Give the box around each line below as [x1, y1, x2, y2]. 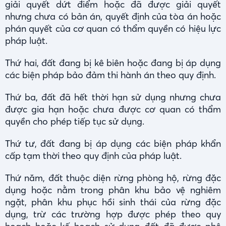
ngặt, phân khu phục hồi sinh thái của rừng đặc [5, 196, 221, 208]
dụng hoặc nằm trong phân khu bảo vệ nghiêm [5, 184, 221, 196]
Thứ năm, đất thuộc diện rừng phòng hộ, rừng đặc [5, 172, 221, 184]
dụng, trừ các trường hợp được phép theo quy [5, 208, 221, 220]
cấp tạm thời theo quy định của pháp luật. [5, 149, 182, 161]
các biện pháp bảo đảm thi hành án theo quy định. [5, 69, 216, 81]
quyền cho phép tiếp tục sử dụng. [5, 115, 144, 127]
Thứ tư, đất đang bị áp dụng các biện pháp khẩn [5, 137, 221, 149]
